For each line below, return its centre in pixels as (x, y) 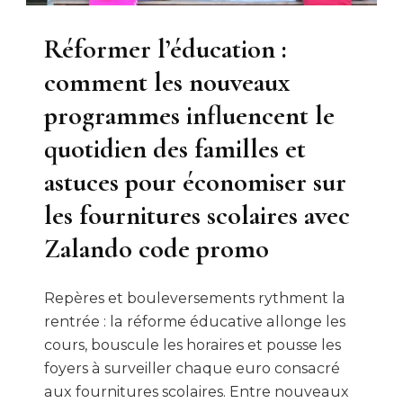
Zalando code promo (157, 249)
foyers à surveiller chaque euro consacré (192, 368)
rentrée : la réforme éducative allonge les (195, 321)
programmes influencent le (189, 116)
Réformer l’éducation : (166, 49)
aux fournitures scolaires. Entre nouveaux (197, 391)
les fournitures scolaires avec (197, 215)
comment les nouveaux (167, 82)
